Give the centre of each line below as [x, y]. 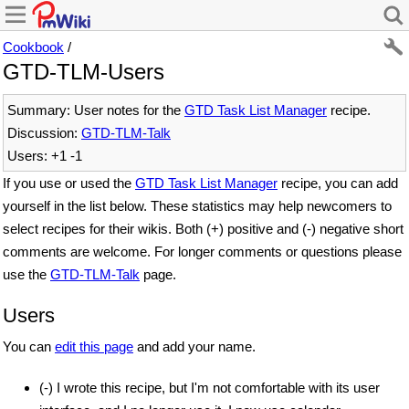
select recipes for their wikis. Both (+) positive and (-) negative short [203, 229]
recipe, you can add [338, 183]
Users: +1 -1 [45, 156]
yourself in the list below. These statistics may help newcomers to [197, 206]
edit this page [94, 346]
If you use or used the [69, 183]
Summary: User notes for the [96, 110]
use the [26, 274]
